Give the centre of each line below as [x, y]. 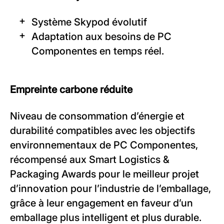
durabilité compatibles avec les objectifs [102, 131]
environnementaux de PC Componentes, [104, 145]
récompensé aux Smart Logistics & [90, 160]
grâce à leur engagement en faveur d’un [101, 203]
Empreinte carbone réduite [71, 90]
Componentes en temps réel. [98, 51]
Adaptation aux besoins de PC [101, 37]
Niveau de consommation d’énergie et [97, 116]
